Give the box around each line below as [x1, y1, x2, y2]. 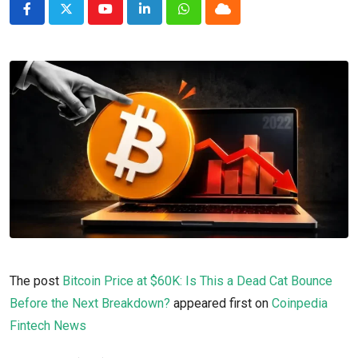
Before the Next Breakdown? [10, 295, 170, 311]
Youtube [104, 10, 149, 26]
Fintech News [10, 317, 86, 333]
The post [10, 272, 62, 288]
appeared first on [170, 295, 272, 311]
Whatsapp [182, 10, 239, 26]
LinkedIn [143, 10, 192, 26]
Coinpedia [272, 295, 328, 311]
